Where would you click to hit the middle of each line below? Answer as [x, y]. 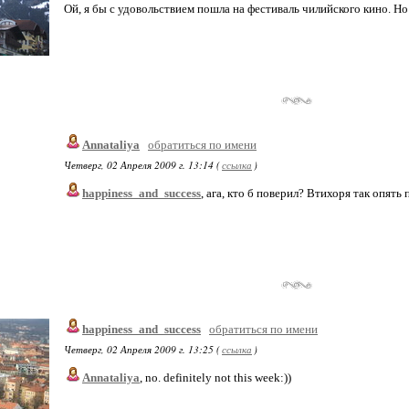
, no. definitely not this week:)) [215, 378]
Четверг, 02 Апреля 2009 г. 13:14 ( [142, 165]
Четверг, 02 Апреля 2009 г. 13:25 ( [142, 349]
